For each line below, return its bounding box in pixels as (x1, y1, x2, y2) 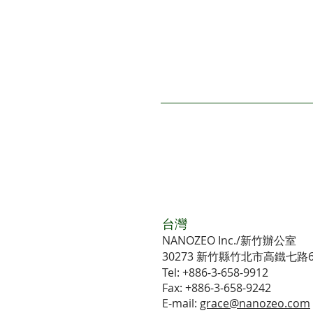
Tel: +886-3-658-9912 (162, 265, 268, 280)
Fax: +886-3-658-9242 (162, 280, 271, 296)
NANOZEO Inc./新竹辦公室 (162, 233, 296, 248)
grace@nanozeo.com (200, 296, 310, 311)
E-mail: (162, 296, 200, 311)
